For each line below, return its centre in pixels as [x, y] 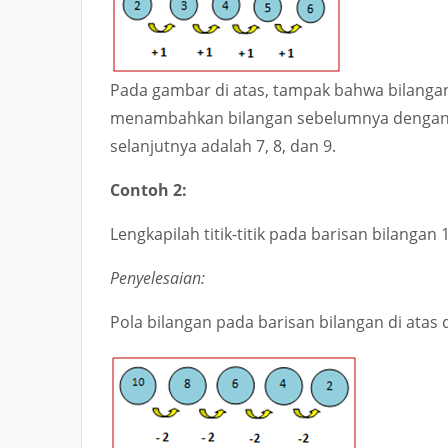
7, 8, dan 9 [294, 146]
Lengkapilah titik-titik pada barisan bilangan [275, 234]
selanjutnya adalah [183, 146]
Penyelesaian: [157, 278]
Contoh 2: [148, 190]
